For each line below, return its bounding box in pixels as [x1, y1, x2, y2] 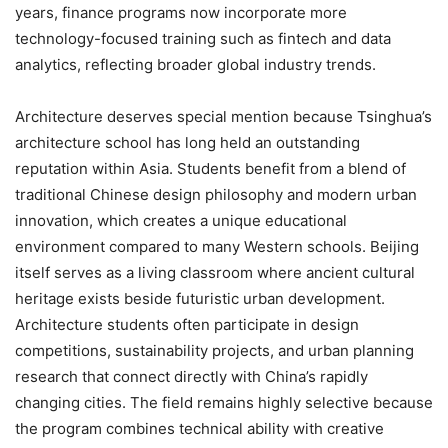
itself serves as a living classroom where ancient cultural [15, 262, 415, 282]
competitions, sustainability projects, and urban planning [15, 340, 414, 360]
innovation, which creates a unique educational [15, 210, 347, 230]
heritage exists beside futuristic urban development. [15, 288, 385, 308]
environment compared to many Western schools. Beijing [15, 236, 419, 256]
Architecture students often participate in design [15, 314, 359, 334]
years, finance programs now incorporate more [15, 2, 347, 22]
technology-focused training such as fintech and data [15, 28, 391, 48]
